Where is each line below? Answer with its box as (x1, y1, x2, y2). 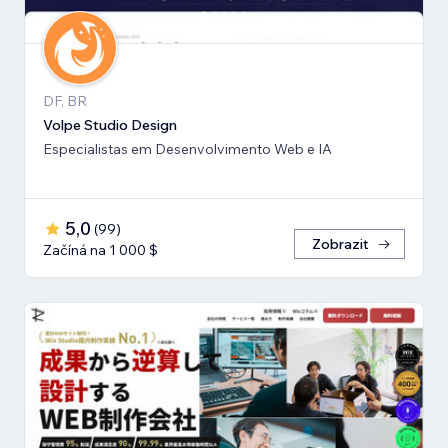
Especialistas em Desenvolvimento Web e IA (43, 140, 332, 159)
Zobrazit (312, 235, 369, 254)
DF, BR (43, 92, 87, 111)
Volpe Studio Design (43, 116, 177, 135)
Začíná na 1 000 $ (43, 241, 158, 260)
